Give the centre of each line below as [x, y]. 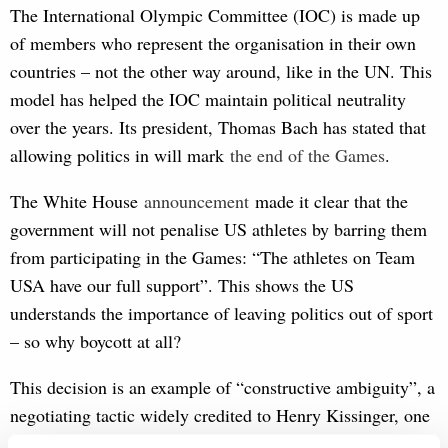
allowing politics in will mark [120, 154]
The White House [77, 200]
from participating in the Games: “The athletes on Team [212, 256]
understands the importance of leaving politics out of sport [221, 312]
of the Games [334, 154]
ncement [218, 200]
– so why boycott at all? [95, 340]
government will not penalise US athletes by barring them [218, 228]
